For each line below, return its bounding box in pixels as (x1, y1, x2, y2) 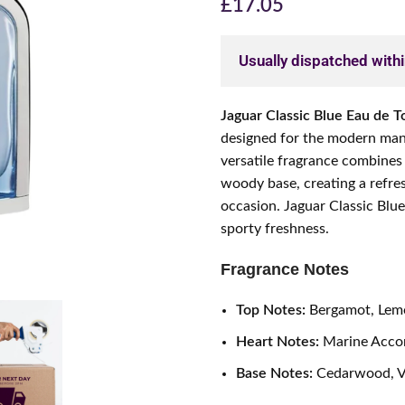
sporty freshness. (221, 221, 329, 236)
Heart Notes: (236, 334, 319, 349)
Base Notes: (236, 366, 313, 381)
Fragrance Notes (221, 260, 349, 278)
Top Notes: (236, 303, 306, 317)
